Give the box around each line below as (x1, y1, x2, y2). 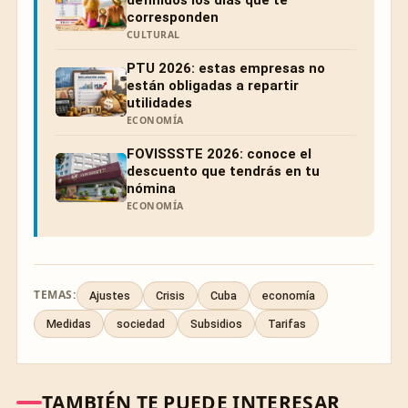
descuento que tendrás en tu (127, 162, 320, 179)
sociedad (117, 316, 165, 331)
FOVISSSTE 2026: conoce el (127, 145, 311, 162)
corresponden (127, 8, 219, 25)
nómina (127, 179, 176, 197)
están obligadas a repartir (127, 76, 299, 94)
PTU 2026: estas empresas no (127, 59, 325, 76)
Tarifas (268, 316, 306, 331)
